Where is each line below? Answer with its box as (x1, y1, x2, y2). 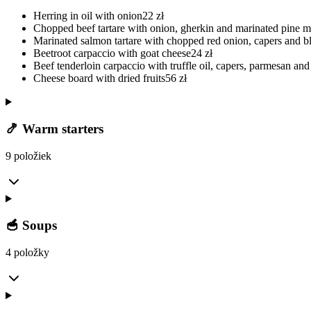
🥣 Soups (6, 218, 57, 233)
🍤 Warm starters (6, 121, 103, 136)
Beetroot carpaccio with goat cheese (33, 47, 191, 60)
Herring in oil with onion (33, 10, 142, 22)
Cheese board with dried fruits (33, 72, 165, 85)
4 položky (6, 246, 49, 258)
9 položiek (6, 149, 51, 162)
